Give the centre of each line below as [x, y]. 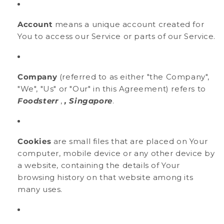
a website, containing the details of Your [99, 165]
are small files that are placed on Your [129, 141]
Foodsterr [39, 100]
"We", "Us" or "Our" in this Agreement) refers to [112, 88]
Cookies [34, 141]
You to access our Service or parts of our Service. [117, 36]
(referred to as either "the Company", [133, 76]
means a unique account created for [128, 24]
